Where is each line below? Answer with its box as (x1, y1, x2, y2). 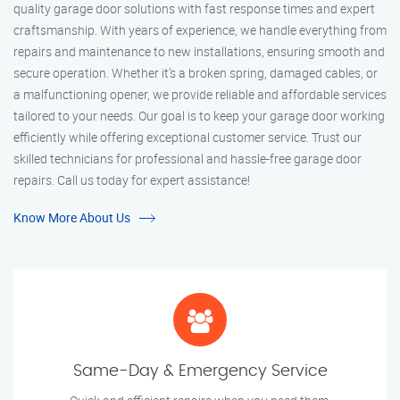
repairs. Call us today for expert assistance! (13, 171, 250, 189)
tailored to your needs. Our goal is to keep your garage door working (13, 107, 385, 125)
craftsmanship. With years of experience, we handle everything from (13, 21, 387, 39)
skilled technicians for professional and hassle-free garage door (13, 150, 362, 168)
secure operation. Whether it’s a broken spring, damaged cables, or (13, 64, 378, 82)
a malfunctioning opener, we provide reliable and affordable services (13, 86, 387, 104)
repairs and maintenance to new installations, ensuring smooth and (13, 43, 385, 61)
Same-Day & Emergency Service (72, 363, 328, 380)
